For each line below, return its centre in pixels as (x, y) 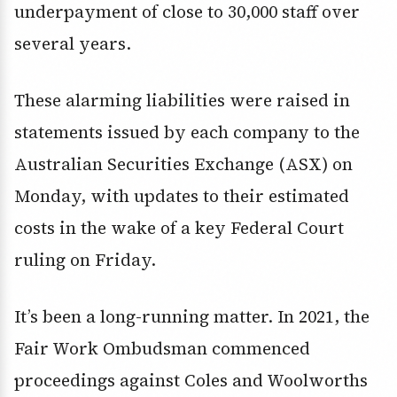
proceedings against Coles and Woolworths (191, 381)
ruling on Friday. (85, 260)
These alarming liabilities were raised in (182, 101)
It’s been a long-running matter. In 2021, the (192, 317)
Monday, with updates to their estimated (182, 196)
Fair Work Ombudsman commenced (162, 349)
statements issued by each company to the (187, 132)
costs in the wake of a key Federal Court (179, 228)
